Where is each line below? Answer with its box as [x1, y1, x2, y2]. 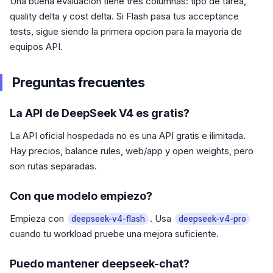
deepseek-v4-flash [71, 214, 145, 224]
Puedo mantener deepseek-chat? [10, 257, 190, 270]
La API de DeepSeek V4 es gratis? [10, 107, 190, 119]
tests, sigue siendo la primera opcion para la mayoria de [10, 26, 242, 37]
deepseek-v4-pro [179, 214, 246, 224]
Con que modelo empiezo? [10, 190, 152, 202]
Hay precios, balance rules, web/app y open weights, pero [10, 145, 253, 157]
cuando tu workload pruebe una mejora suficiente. [10, 228, 219, 239]
